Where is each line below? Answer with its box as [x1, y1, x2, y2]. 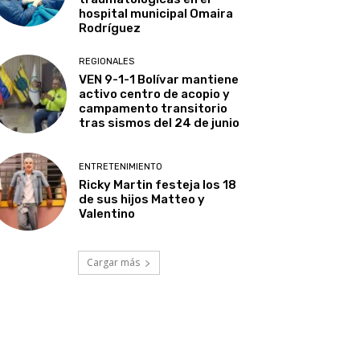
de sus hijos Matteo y [79, 191, 206, 207]
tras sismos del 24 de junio [79, 116, 240, 131]
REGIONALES [79, 56, 135, 67]
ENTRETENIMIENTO [79, 161, 163, 172]
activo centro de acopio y [79, 87, 231, 102]
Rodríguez [79, 21, 141, 36]
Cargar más [87, 255, 140, 269]
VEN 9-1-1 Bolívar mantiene [79, 72, 239, 88]
